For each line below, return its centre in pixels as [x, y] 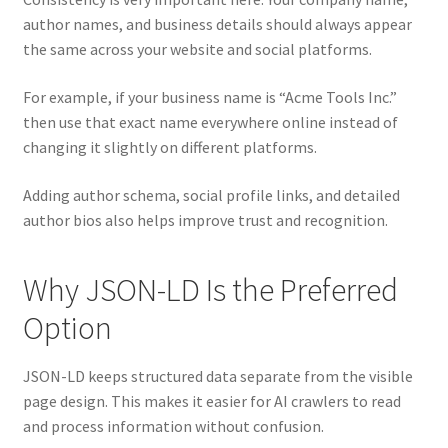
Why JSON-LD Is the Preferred [210, 289]
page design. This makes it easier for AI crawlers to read [211, 401]
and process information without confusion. [173, 426]
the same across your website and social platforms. [197, 49]
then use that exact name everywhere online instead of [210, 121]
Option [67, 327]
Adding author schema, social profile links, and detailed [211, 194]
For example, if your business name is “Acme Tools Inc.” [209, 96]
